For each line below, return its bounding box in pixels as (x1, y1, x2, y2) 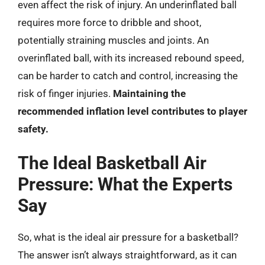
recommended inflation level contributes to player (18, 105, 247, 117)
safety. (18, 122, 49, 135)
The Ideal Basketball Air (18, 153, 206, 173)
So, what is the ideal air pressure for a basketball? (18, 231, 238, 243)
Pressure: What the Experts (18, 174, 232, 195)
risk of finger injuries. (18, 87, 113, 99)
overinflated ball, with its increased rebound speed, (18, 51, 244, 64)
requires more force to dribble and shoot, (18, 16, 201, 28)
